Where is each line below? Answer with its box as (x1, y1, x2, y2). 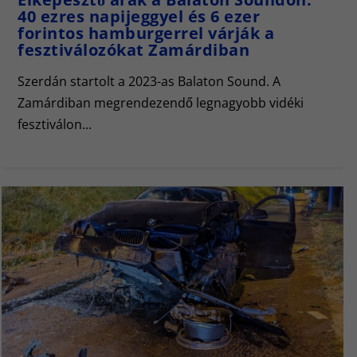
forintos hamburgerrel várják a (18, 22, 274, 44)
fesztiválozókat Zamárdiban (18, 38, 249, 61)
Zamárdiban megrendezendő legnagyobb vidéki (18, 93, 304, 112)
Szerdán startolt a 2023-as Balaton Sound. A (18, 72, 280, 90)
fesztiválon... (18, 115, 92, 133)
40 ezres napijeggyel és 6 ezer (18, 5, 260, 27)
